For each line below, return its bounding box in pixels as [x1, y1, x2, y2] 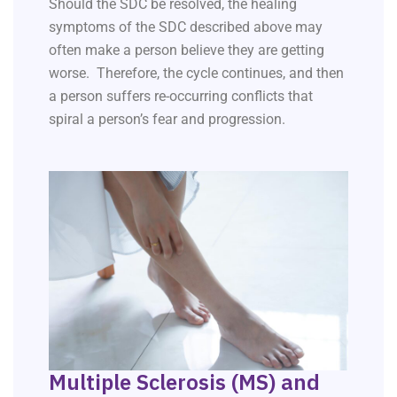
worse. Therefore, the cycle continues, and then [49, 65, 344, 82]
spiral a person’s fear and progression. [49, 111, 285, 128]
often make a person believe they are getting [49, 42, 324, 59]
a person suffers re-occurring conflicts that [49, 88, 313, 105]
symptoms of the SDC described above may [49, 19, 323, 36]
